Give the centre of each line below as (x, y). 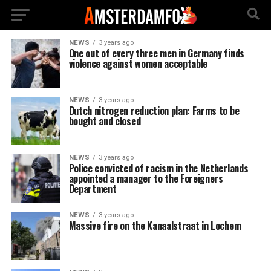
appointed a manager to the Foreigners (146, 178)
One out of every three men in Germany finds (156, 53)
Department (93, 189)
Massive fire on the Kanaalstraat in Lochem (155, 226)
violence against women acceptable (138, 64)
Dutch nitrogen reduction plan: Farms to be (154, 111)
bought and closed (105, 121)
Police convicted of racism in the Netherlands (158, 168)
